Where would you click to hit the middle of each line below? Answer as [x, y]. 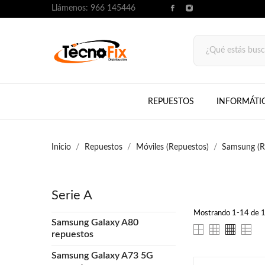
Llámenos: [71, 8]
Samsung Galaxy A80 [95, 222]
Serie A [72, 195]
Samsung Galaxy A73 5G [102, 255]
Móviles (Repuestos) [172, 147]
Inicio [61, 147]
